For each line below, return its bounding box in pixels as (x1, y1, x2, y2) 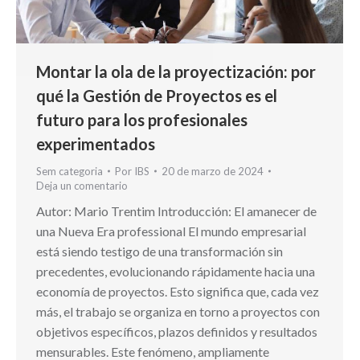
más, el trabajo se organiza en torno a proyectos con (36, 303, 320, 319)
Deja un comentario (36, 178, 128, 192)
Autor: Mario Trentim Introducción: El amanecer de (36, 202, 317, 219)
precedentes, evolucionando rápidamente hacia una (36, 263, 315, 279)
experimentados (36, 133, 155, 153)
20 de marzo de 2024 (162, 164, 264, 178)
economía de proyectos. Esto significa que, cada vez (36, 283, 319, 299)
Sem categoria (36, 164, 103, 178)
